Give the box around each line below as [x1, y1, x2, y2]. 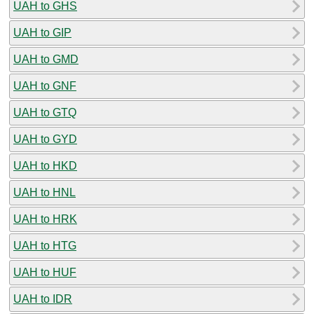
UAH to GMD [13, 53, 78, 65]
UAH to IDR [13, 292, 72, 305]
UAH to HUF [13, 266, 76, 278]
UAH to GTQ [13, 106, 76, 118]
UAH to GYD [13, 132, 77, 145]
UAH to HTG [13, 239, 76, 252]
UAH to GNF [13, 79, 76, 92]
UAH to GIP [13, 26, 71, 39]
